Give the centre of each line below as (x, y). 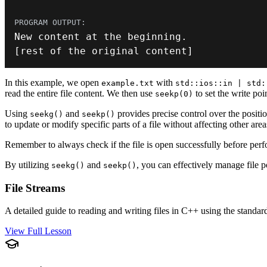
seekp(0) (174, 94)
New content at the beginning (98, 36)
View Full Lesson (38, 231)
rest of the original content (104, 51)
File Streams (35, 188)
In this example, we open (53, 82)
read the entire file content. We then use (80, 93)
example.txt (128, 83)
